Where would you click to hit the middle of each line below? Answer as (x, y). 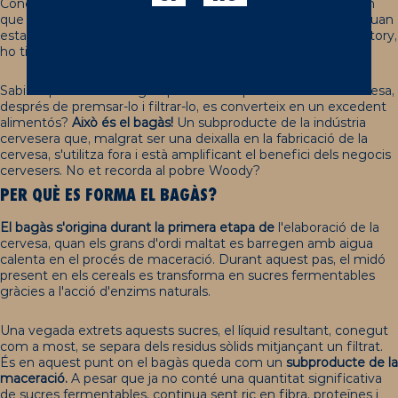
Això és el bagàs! (123, 123)
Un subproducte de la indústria (270, 123)
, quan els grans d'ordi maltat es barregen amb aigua (211, 243)
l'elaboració (312, 227)
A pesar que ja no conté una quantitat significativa (225, 378)
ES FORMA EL (110, 195)
